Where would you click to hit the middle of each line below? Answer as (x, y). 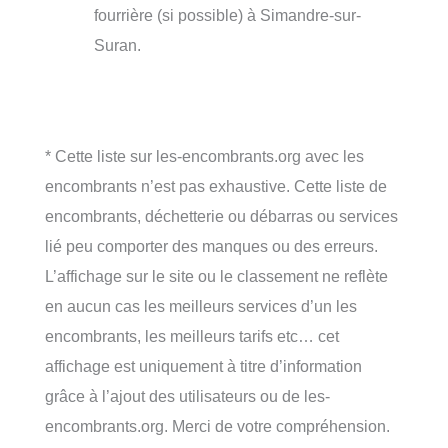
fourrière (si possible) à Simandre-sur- (228, 15)
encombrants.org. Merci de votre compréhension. (217, 425)
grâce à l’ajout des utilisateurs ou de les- (187, 395)
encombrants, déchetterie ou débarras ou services (221, 215)
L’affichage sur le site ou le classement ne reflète (216, 275)
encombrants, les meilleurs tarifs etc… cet (192, 335)
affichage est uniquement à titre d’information (203, 365)
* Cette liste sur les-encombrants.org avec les (204, 155)
